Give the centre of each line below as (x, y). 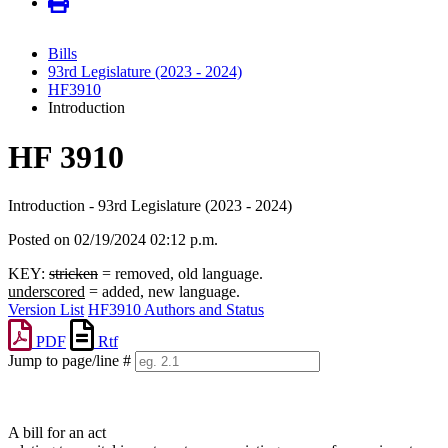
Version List (46, 310)
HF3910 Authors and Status (176, 310)
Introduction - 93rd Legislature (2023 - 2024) (150, 206)
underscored (46, 292)
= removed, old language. (180, 274)
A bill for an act (57, 433)
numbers (34, 398)
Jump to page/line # (69, 361)
